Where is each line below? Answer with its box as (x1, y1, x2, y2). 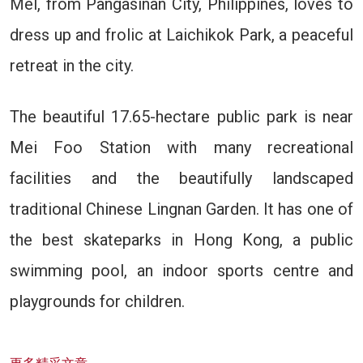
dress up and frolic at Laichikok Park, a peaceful (10, 24, 353, 45)
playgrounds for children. (10, 291, 185, 311)
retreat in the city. (10, 55, 134, 75)
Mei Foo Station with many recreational (10, 137, 353, 157)
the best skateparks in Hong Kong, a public (10, 229, 353, 250)
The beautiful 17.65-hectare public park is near (10, 106, 353, 126)
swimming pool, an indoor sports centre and (10, 260, 353, 280)
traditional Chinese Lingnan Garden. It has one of (10, 199, 353, 219)
